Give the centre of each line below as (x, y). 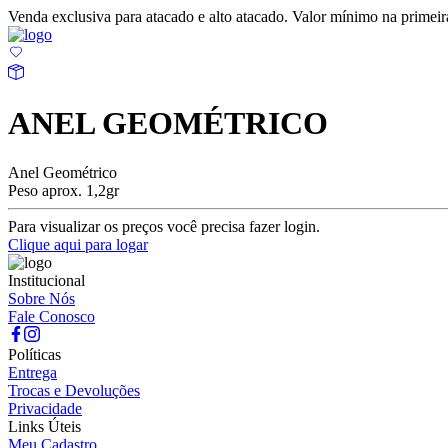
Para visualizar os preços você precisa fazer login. (164, 226)
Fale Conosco (51, 316)
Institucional (46, 280)
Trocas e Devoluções (74, 390)
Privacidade (45, 408)
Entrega (32, 372)
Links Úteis (44, 426)
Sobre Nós (41, 298)
